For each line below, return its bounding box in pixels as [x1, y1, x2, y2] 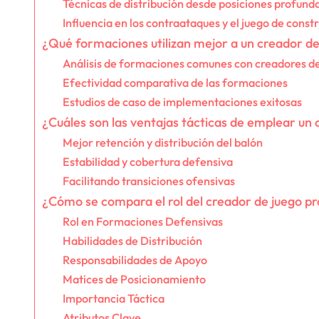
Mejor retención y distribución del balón [62, 135, 263, 150]
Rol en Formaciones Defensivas [62, 214, 223, 229]
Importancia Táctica [62, 291, 164, 305]
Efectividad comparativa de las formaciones [62, 75, 288, 90]
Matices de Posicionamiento [62, 271, 206, 286]
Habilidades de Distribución [62, 233, 202, 248]
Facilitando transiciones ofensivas [62, 173, 235, 188]
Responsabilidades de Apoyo [62, 252, 207, 267]
